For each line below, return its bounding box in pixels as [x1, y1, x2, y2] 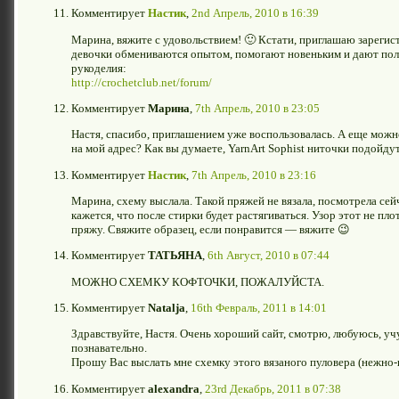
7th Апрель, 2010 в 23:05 [195, 101, 320, 115]
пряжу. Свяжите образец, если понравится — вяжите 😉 [71, 222, 350, 236]
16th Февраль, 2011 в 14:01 [191, 300, 327, 314]
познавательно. [71, 341, 147, 355]
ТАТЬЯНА [148, 248, 202, 263]
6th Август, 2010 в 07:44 [208, 248, 330, 263]
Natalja [148, 300, 185, 314]
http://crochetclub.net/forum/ [71, 75, 212, 89]
